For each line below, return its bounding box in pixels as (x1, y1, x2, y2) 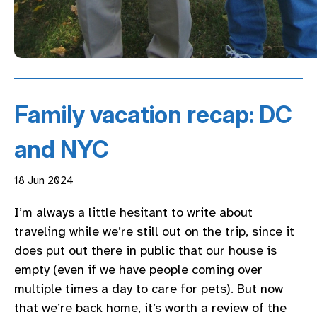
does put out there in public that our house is (14, 242, 277, 258)
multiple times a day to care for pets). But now (14, 280, 283, 296)
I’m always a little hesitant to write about (14, 204, 253, 220)
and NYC (14, 135, 109, 164)
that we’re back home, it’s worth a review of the (14, 299, 287, 316)
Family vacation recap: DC (14, 100, 292, 129)
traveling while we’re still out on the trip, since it (14, 223, 294, 239)
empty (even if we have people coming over (14, 261, 263, 277)
